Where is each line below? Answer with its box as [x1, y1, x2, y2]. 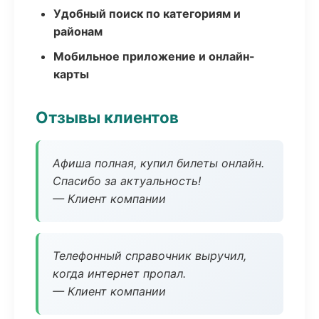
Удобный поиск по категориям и [53, 6, 241, 21]
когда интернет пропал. [53, 266, 186, 281]
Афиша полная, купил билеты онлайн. [53, 156, 264, 170]
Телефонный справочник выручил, [53, 249, 246, 263]
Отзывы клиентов [36, 108, 179, 127]
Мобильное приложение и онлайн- [53, 49, 255, 63]
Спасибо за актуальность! [53, 174, 201, 188]
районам [53, 24, 103, 38]
